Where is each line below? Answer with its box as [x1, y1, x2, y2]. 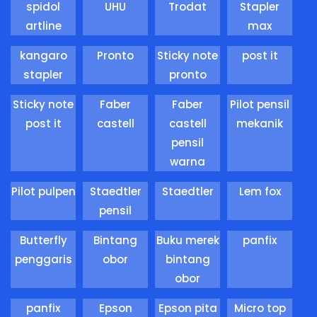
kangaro [19, 48, 67, 64]
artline [25, 18, 62, 34]
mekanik [236, 116, 283, 132]
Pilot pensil [230, 97, 289, 113]
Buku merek [156, 233, 219, 248]
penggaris [14, 252, 72, 267]
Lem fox [238, 184, 281, 200]
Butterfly [19, 233, 67, 248]
